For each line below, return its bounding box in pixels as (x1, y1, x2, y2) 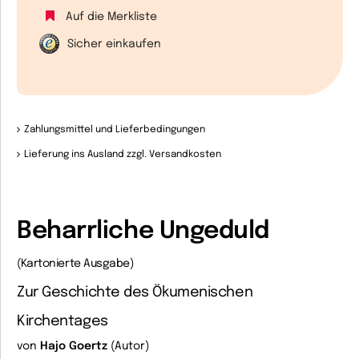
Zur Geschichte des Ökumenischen (17, 285, 253, 300)
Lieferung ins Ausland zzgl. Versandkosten (23, 150, 221, 159)
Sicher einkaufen (67, 38, 161, 50)
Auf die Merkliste (66, 11, 157, 22)
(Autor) (107, 341, 149, 352)
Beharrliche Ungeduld (17, 219, 269, 244)
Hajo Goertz (40, 341, 107, 352)
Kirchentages (17, 314, 108, 329)
